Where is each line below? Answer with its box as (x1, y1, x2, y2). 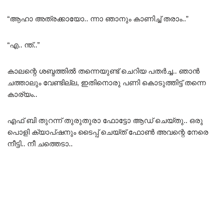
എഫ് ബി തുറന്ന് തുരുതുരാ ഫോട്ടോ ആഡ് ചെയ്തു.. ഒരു (7, 116, 203, 124)
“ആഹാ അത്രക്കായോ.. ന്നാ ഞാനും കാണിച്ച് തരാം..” (7, 14, 188, 23)
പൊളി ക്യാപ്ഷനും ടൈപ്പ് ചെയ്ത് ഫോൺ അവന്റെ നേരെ (7, 127, 208, 136)
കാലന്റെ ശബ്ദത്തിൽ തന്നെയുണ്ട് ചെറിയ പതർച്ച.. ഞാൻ (7, 66, 200, 75)
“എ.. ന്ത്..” (7, 40, 40, 49)
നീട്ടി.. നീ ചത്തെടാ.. (7, 139, 73, 148)
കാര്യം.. (7, 90, 37, 98)
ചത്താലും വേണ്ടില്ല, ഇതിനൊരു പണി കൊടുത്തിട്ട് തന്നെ (7, 78, 206, 87)
